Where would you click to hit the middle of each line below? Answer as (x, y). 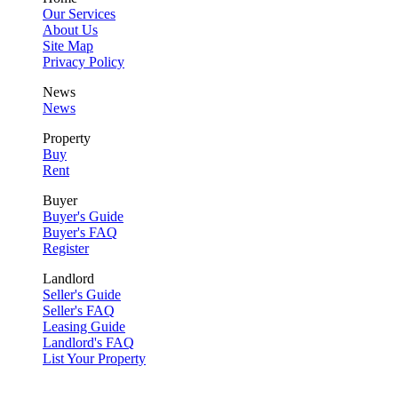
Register (66, 248)
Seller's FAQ (79, 310)
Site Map (68, 45)
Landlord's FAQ (88, 342)
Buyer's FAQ (80, 232)
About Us (70, 29)
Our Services (79, 13)
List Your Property (94, 358)
